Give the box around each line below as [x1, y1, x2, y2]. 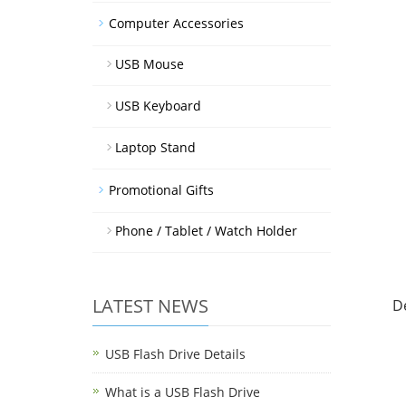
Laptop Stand [115, 139, 196, 156]
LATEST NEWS [92, 294, 208, 318]
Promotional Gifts [109, 181, 214, 198]
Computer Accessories [109, 14, 244, 32]
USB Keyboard [115, 97, 201, 114]
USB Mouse [115, 55, 184, 72]
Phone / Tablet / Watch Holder [115, 222, 297, 239]
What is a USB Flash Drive [105, 383, 260, 401]
